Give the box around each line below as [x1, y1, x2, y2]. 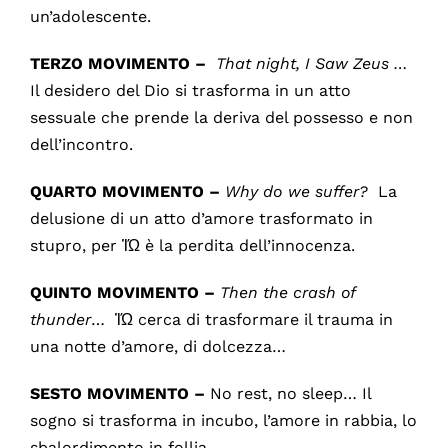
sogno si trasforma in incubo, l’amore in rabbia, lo [29, 410, 417, 430]
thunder [29, 309, 91, 329]
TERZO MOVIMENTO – [29, 53, 211, 73]
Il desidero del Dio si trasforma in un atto [29, 80, 351, 100]
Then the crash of [219, 282, 355, 302]
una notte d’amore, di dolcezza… [29, 336, 286, 356]
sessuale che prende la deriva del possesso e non [29, 107, 413, 127]
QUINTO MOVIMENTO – [29, 282, 220, 302]
